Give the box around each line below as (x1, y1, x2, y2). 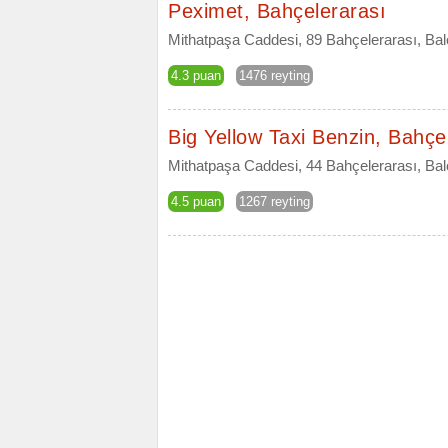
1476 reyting (239, 68, 310, 83)
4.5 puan (171, 194, 221, 209)
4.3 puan (171, 68, 221, 83)
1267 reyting (239, 194, 310, 209)
